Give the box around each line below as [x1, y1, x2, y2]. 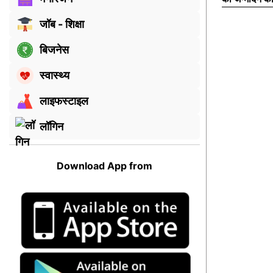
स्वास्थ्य [40, 69, 69, 82]
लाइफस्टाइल [40, 94, 88, 108]
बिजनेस [40, 43, 69, 57]
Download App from [56, 159, 152, 172]
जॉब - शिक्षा [40, 18, 84, 31]
